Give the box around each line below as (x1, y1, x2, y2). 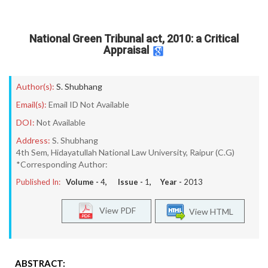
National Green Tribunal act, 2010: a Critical (29, 32, 239, 45)
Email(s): (16, 99, 47, 109)
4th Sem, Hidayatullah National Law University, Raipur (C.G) (16, 147, 234, 157)
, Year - (150, 177, 184, 187)
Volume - (66, 177, 100, 187)
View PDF (94, 205, 136, 215)
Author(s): (16, 81, 54, 92)
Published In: (16, 177, 60, 187)
